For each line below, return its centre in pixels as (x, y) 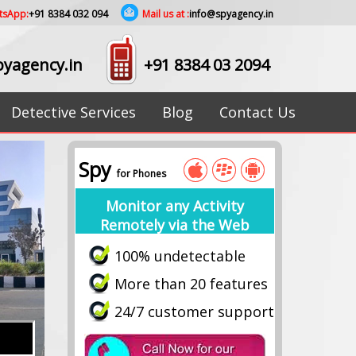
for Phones (141, 174)
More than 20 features (191, 284)
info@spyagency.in (231, 14)
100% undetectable (180, 256)
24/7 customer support (194, 311)
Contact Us (257, 112)
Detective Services (74, 112)
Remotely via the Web (175, 225)
